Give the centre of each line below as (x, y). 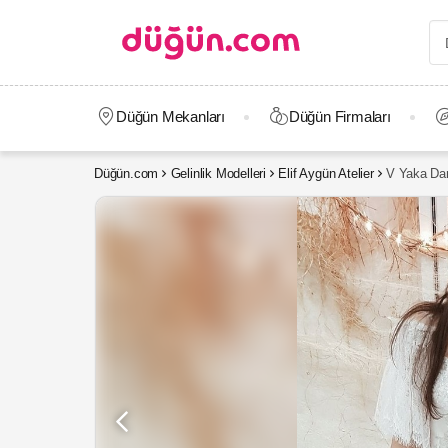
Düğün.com (126, 173)
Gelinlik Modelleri (218, 173)
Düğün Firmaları (339, 116)
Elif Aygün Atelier (326, 173)
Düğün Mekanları (170, 116)
